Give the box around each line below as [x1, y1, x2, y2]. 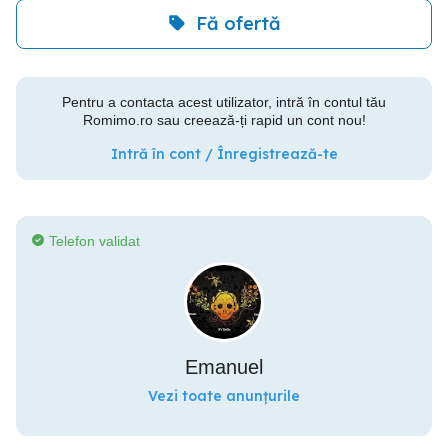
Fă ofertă [195, 12, 281, 36]
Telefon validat [49, 232, 140, 249]
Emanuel [185, 355, 263, 378]
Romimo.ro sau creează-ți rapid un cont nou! [82, 111, 366, 128]
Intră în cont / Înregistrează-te [110, 144, 338, 163]
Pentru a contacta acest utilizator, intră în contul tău [62, 93, 386, 110]
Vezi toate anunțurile [148, 386, 300, 405]
